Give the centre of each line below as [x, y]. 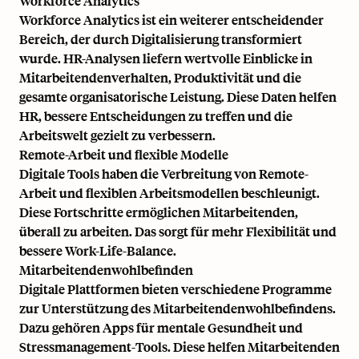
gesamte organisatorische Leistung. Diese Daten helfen [178, 96]
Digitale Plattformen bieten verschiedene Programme [175, 288]
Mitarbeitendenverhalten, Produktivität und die [160, 77]
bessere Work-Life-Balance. [98, 250]
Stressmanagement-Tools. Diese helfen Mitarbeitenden [179, 346]
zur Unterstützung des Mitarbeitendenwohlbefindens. [177, 308]
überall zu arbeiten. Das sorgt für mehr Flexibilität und [178, 231]
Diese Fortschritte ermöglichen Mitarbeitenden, [159, 212]
